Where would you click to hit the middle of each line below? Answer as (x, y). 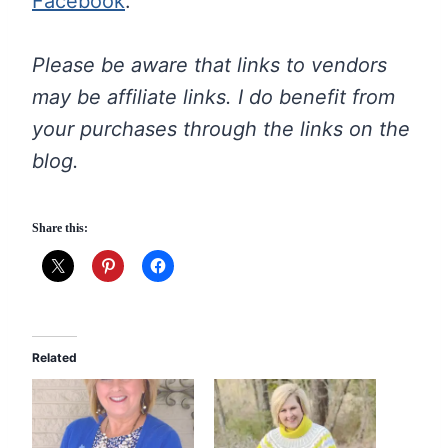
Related (54, 357)
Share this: (60, 227)
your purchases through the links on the (221, 128)
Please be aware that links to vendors (209, 64)
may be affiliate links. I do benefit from (213, 96)
